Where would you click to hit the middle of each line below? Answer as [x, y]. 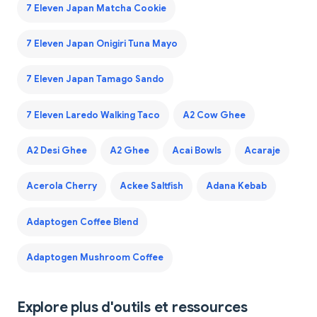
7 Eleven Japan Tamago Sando [95, 80]
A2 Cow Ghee [214, 115]
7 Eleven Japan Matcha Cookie [96, 8]
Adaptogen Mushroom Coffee [94, 258]
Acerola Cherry [61, 186]
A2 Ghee [129, 151]
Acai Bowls [196, 151]
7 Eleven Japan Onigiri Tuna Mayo [102, 44]
